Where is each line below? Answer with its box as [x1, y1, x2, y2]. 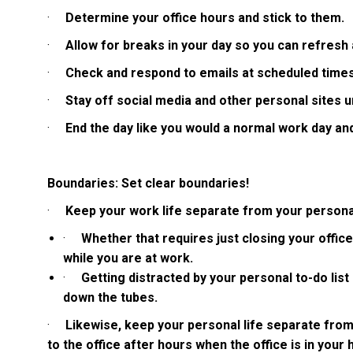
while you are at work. [63, 251, 193, 266]
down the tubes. [63, 290, 158, 306]
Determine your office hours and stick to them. [65, 10, 344, 26]
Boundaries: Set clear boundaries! [47, 176, 249, 191]
